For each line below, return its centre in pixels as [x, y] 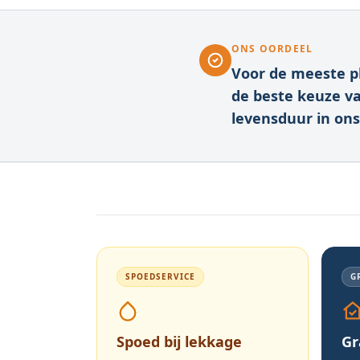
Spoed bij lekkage [179, 342]
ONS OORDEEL [272, 49]
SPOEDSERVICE [160, 276]
